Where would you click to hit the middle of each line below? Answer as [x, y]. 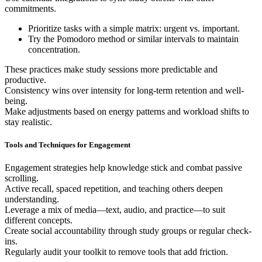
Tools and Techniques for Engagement [68, 145]
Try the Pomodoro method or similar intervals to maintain [133, 39]
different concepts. [39, 220]
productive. [25, 80]
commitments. [30, 8]
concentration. [54, 49]
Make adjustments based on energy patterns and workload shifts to [127, 111]
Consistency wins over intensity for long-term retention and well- [124, 90]
